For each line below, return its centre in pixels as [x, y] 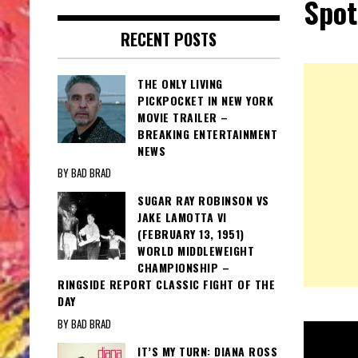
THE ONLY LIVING [180, 84]
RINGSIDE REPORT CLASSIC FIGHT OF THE [166, 284]
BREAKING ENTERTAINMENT [207, 134]
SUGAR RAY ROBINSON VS [203, 201]
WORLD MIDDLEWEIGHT [196, 251]
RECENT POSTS [168, 40]
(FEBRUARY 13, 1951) [191, 234]
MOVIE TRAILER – [183, 117]
